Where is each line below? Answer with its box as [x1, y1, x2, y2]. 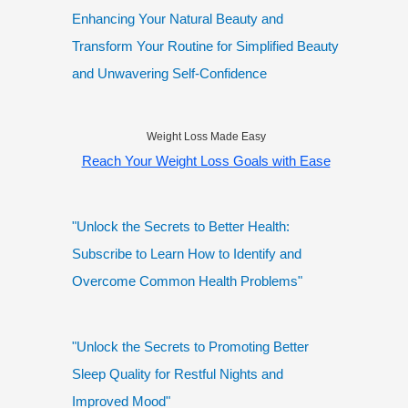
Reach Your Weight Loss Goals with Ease [81, 153, 331, 169]
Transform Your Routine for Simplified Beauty [72, 38, 339, 55]
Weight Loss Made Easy [146, 130, 266, 144]
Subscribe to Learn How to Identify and [72, 246, 301, 262]
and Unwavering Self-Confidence [72, 66, 267, 82]
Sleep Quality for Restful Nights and [72, 366, 283, 382]
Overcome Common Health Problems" [72, 273, 302, 290]
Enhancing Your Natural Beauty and [72, 11, 283, 27]
